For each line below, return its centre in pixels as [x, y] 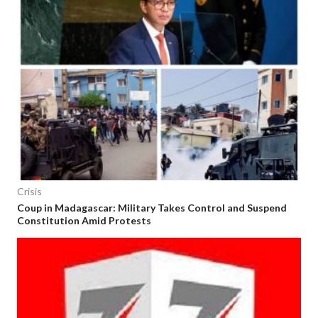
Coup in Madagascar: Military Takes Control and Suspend [152, 208]
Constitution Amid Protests [84, 221]
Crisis [29, 192]
